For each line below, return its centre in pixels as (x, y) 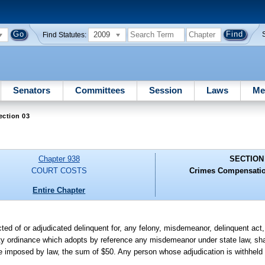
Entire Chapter (59, 190)
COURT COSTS (59, 171)
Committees (100, 90)
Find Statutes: (65, 35)
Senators (32, 90)
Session (165, 90)
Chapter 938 (59, 159)
